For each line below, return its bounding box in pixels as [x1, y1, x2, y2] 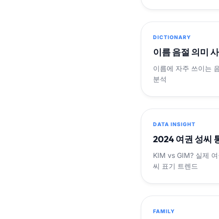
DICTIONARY [153, 34, 192, 41]
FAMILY [153, 208, 175, 215]
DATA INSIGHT [153, 121, 196, 128]
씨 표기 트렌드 [153, 161, 198, 170]
